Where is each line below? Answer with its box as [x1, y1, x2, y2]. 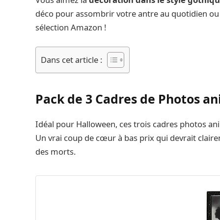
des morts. [35, 145, 76, 157]
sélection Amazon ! [35, 21, 106, 33]
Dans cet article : [41, 54, 102, 65]
